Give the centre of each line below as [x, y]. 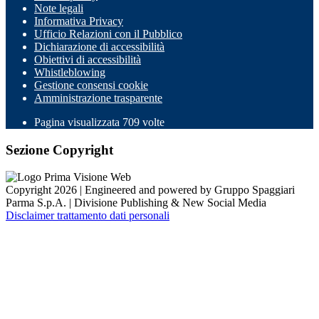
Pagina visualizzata [78, 122]
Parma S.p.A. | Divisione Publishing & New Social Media [136, 203]
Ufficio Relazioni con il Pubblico [108, 33]
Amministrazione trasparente [98, 98]
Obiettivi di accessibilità [88, 59]
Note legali [59, 8]
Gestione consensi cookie [91, 85]
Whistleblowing [70, 72]
